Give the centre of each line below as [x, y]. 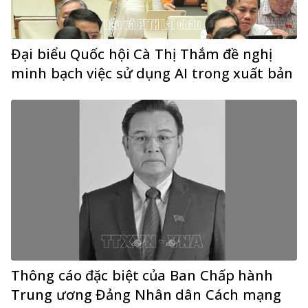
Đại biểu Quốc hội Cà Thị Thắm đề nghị [142, 54]
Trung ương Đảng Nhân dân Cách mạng [146, 294]
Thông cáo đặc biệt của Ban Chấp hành [142, 275]
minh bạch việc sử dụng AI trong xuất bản [152, 73]
